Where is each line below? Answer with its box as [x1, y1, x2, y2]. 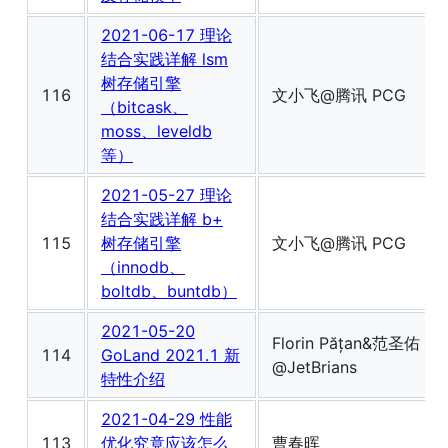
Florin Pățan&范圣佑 [272, 333, 420, 354]
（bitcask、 [101, 97, 188, 118]
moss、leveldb [101, 121, 212, 142]
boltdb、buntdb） [101, 281, 237, 302]
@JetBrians [272, 357, 357, 378]
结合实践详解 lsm [101, 49, 228, 70]
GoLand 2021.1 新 [101, 345, 240, 366]
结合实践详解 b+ [101, 209, 223, 230]
